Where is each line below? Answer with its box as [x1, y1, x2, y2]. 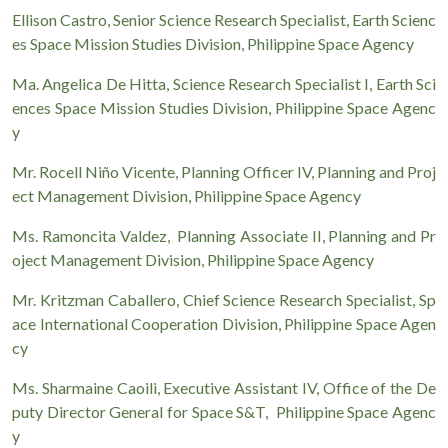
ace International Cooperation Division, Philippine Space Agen [12, 314, 436, 333]
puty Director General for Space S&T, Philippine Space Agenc [12, 402, 436, 421]
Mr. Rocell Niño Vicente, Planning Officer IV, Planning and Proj [12, 162, 436, 181]
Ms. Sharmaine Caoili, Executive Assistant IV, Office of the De [12, 378, 436, 397]
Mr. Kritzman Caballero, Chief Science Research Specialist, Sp [12, 290, 436, 309]
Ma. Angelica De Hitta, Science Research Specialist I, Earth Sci [12, 74, 436, 93]
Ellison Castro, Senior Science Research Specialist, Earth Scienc [12, 10, 436, 29]
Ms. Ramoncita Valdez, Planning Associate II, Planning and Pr [12, 226, 436, 245]
